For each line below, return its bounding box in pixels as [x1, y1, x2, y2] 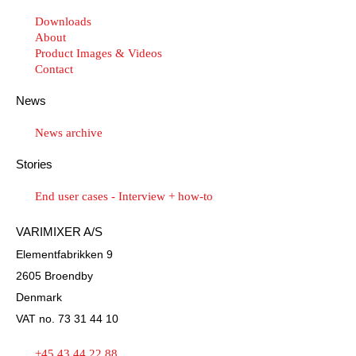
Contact [34, 63, 73, 75]
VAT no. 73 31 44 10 [16, 313, 118, 325]
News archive [34, 126, 103, 139]
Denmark [16, 292, 62, 304]
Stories [16, 157, 52, 171]
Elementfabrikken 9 [16, 249, 113, 261]
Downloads [34, 15, 91, 28]
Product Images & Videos [34, 47, 162, 60]
